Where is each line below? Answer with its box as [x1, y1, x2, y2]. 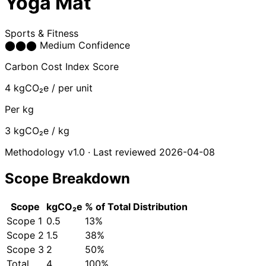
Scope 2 [7, 229, 44, 241]
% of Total [85, 200, 131, 213]
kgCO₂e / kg [14, 124, 69, 137]
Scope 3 [7, 243, 44, 255]
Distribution [133, 200, 188, 213]
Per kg [5, 103, 34, 115]
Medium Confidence [40, 39, 130, 51]
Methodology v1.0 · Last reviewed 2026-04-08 [5, 145, 215, 158]
